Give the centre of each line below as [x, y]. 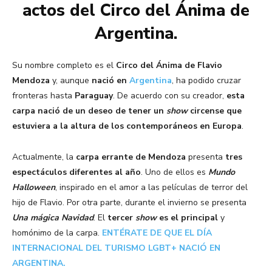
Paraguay [94, 96]
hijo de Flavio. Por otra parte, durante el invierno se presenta [129, 203]
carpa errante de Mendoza [131, 157]
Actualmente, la [44, 157]
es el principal [190, 218]
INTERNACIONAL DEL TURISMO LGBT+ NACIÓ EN [116, 248]
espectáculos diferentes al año [76, 172]
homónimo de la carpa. [57, 233]
